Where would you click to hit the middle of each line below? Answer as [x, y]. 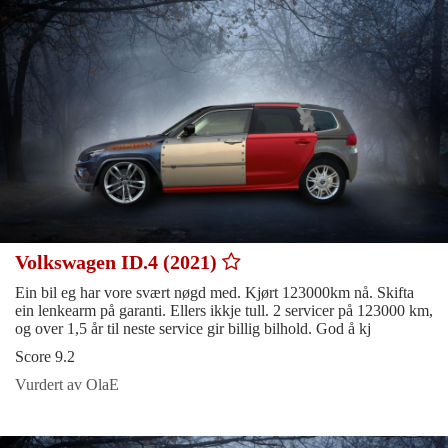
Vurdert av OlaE [67, 384]
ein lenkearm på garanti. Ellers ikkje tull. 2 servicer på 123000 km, [224, 310]
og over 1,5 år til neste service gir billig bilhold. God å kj [193, 328]
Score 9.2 [45, 356]
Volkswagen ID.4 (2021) [118, 261]
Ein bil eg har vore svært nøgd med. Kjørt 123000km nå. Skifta [214, 292]
